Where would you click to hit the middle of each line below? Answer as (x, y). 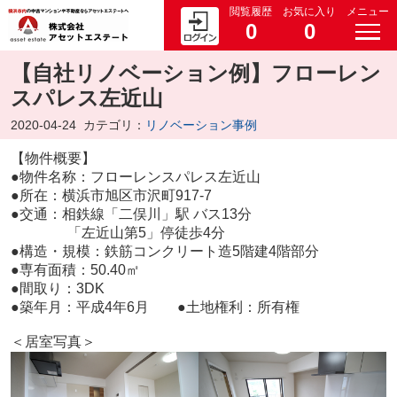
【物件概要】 (53, 159)
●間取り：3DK (57, 289)
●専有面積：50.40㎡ (75, 270)
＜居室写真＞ (53, 342)
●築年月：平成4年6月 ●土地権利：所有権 (155, 307)
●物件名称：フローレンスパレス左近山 (135, 177)
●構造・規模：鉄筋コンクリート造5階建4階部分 (164, 252)
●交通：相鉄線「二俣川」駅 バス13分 (131, 214)
